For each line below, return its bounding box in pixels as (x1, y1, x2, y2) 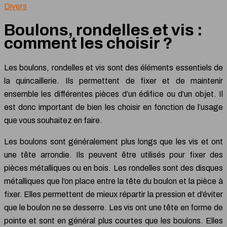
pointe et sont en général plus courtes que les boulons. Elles (4, 216, 223, 225)
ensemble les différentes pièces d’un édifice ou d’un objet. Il (4, 89, 223, 98)
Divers (4, 2, 27, 11)
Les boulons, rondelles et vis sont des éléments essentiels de (4, 63, 223, 72)
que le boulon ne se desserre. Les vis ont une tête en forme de (4, 203, 223, 212)
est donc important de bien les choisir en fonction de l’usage (4, 102, 223, 111)
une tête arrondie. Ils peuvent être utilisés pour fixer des (4, 150, 223, 159)
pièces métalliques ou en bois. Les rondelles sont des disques (4, 163, 223, 172)
